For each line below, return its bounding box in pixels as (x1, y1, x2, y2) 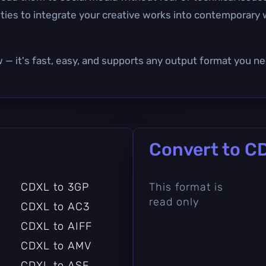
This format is (149, 180, 223, 194)
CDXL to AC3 (20, 199, 90, 213)
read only (149, 195, 199, 208)
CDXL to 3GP (20, 180, 89, 194)
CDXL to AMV (20, 239, 91, 252)
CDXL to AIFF (20, 219, 92, 233)
